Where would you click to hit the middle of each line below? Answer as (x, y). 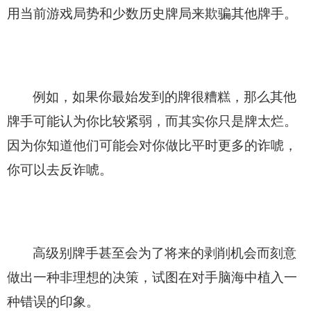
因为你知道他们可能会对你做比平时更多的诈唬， (152, 145)
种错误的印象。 (53, 301)
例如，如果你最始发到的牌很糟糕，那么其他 (165, 96)
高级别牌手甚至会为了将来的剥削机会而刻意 (165, 253)
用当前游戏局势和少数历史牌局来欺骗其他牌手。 (152, 13)
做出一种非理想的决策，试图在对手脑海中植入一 (152, 277)
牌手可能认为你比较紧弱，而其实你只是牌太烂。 (152, 121)
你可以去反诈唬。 (60, 169)
